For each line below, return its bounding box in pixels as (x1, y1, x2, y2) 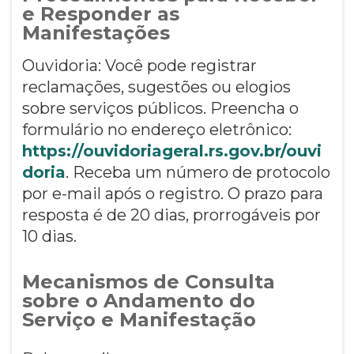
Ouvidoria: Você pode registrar (21, 55, 257, 75)
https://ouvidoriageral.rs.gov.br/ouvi (21, 141, 322, 160)
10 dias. (21, 226, 81, 246)
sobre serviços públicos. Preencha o (21, 98, 299, 118)
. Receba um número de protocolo (65, 162, 330, 182)
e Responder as (21, 2, 179, 25)
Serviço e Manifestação (21, 307, 256, 331)
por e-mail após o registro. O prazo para (21, 183, 323, 203)
